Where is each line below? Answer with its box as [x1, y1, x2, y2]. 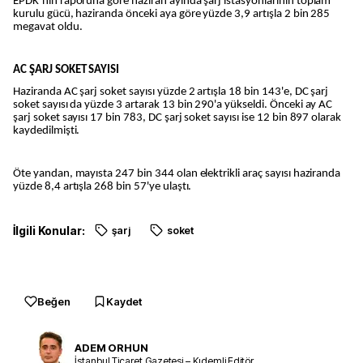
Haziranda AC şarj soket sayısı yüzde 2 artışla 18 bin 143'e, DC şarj [13, 85, 329, 98]
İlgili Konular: [13, 223, 85, 237]
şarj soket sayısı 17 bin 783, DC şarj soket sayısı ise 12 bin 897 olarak [13, 111, 342, 124]
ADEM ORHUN [75, 341, 148, 355]
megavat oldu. [13, 20, 83, 33]
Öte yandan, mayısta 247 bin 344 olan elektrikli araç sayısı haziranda [13, 168, 341, 181]
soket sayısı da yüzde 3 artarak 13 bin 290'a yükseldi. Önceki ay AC [13, 98, 333, 111]
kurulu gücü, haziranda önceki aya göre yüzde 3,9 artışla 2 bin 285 [13, 7, 331, 20]
